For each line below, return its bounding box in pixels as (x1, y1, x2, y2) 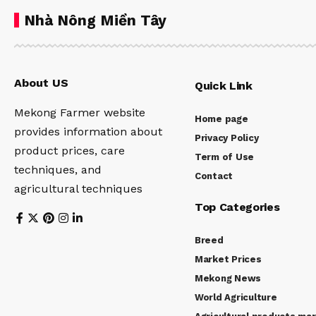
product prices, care (14, 144, 125, 158)
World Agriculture (195, 292, 277, 303)
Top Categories (195, 200, 280, 214)
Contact (195, 171, 233, 182)
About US (14, 76, 68, 90)
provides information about (14, 125, 162, 139)
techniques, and (14, 163, 102, 177)
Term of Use (195, 152, 255, 163)
